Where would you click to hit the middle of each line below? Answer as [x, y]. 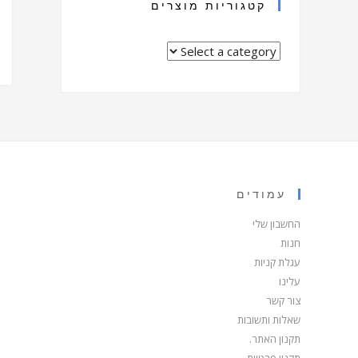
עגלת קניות [277, 262]
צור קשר [283, 300]
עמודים [261, 194]
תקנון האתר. [275, 339]
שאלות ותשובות [269, 320]
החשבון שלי [276, 224]
